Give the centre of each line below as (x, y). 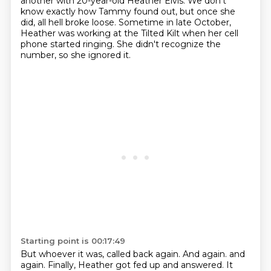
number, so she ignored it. (75, 55)
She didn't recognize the (168, 44)
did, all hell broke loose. (69, 22)
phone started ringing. (68, 44)
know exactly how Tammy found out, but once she (128, 11)
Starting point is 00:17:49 (73, 241)
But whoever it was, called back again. (101, 254)
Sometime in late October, (175, 22)
